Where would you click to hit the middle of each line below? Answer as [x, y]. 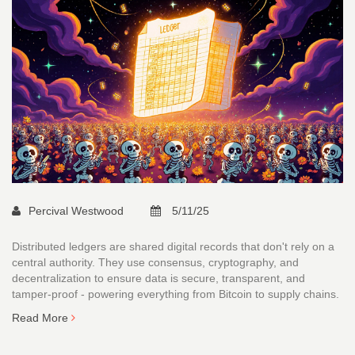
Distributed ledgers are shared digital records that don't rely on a [173, 247]
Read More [42, 318]
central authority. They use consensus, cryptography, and [155, 263]
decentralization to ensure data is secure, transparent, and [158, 279]
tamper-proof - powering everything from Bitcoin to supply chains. [176, 294]
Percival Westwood [78, 211]
